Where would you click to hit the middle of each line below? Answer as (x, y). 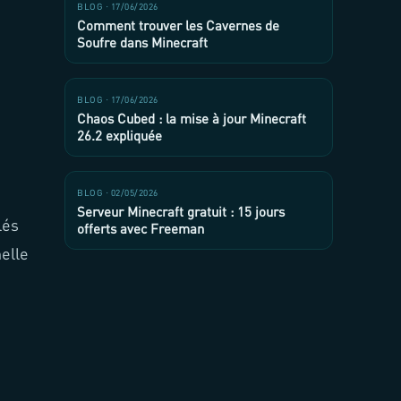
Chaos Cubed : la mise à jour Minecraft (192, 119)
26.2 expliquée (119, 136)
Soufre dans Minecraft (142, 43)
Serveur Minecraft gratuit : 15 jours (181, 212)
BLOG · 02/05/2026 (118, 193)
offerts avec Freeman (141, 229)
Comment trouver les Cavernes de (178, 26)
